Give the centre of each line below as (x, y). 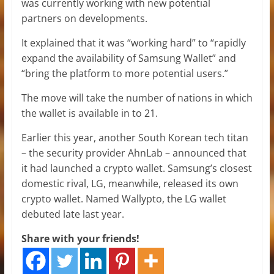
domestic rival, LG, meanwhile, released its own (130, 183)
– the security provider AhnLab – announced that (134, 153)
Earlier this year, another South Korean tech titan (135, 137)
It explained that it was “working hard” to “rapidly (133, 43)
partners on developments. (84, 18)
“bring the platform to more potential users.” (124, 73)
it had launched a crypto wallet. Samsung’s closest (136, 168)
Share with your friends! (80, 238)
